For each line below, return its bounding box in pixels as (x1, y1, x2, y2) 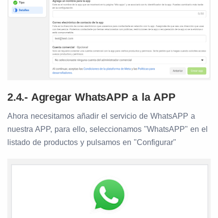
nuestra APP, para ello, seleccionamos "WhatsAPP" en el (7, 125, 208, 134)
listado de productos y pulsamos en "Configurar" (7, 138, 176, 147)
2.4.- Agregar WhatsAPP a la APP (7, 91, 176, 104)
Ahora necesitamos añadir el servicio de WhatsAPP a (7, 112, 195, 121)
